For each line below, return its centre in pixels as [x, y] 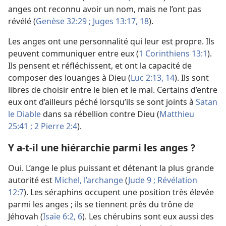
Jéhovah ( [25, 217]
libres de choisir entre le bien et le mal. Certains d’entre [113, 90]
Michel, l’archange [89, 180]
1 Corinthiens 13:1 [173, 54]
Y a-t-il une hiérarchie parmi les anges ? [102, 148]
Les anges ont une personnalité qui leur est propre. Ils [111, 42]
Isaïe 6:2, [59, 217]
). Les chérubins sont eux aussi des [148, 217]
